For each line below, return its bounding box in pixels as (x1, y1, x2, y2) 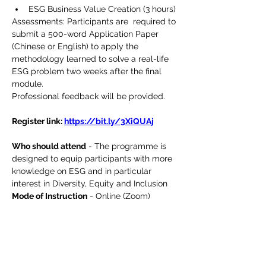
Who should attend (12, 141, 86, 151)
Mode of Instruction (12, 191, 87, 201)
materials (12, 241, 48, 251)
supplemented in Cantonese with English (12, 229, 173, 238)
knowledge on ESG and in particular (12, 166, 154, 176)
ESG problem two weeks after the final (12, 66, 164, 76)
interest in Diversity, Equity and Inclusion (12, 179, 167, 188)
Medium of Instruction (12, 216, 100, 226)
